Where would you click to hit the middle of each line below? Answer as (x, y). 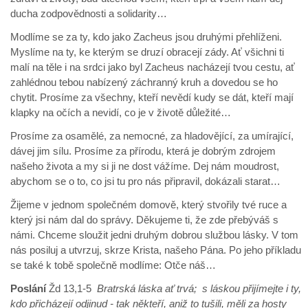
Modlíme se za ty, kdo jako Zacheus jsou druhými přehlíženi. (146, 37)
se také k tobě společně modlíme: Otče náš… (113, 265)
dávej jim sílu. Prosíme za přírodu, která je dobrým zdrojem (143, 151)
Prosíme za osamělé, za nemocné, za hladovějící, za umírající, (152, 136)
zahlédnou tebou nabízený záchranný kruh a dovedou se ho (144, 82)
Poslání (28, 289)
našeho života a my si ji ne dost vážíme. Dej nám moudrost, (145, 166)
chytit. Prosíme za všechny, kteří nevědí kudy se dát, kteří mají (152, 98)
